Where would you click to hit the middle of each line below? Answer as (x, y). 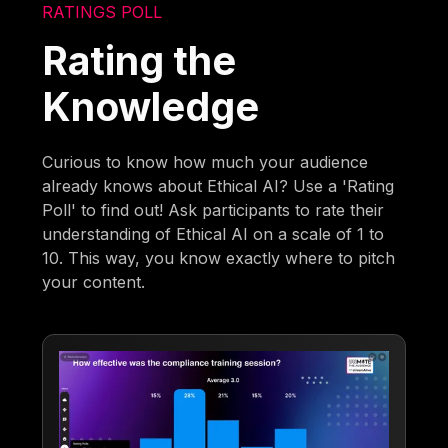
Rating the (139, 60)
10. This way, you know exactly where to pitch (219, 257)
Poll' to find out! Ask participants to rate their (213, 209)
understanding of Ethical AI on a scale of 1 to (213, 233)
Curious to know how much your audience (205, 161)
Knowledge (151, 106)
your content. (94, 281)
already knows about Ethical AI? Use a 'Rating (218, 185)
